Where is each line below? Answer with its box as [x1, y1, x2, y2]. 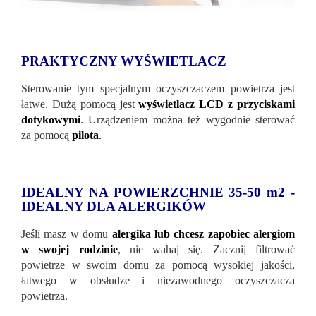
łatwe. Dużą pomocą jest [21, 98, 139, 111]
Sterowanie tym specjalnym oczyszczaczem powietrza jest [21, 83, 295, 95]
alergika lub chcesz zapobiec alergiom [111, 228, 295, 241]
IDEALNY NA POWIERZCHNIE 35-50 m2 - [21, 185, 295, 200]
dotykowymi [21, 114, 80, 126]
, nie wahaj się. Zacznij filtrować [117, 243, 296, 256]
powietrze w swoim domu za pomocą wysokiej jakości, [21, 259, 295, 272]
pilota [72, 129, 99, 142]
